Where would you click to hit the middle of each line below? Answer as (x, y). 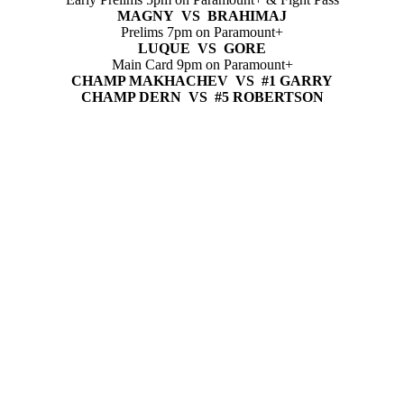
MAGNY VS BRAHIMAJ (202, 16)
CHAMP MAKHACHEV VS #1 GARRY (202, 81)
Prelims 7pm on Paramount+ (202, 32)
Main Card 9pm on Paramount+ (202, 65)
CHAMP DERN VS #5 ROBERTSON (202, 97)
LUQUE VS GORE (202, 49)
